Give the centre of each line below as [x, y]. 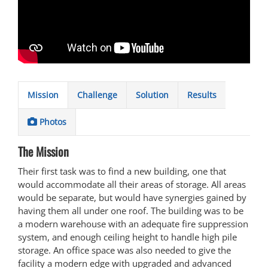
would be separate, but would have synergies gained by [132, 197]
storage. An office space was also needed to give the [124, 250]
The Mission [43, 152]
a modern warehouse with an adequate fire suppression [133, 223]
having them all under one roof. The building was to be [131, 210]
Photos [52, 121]
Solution [152, 95]
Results [202, 95]
